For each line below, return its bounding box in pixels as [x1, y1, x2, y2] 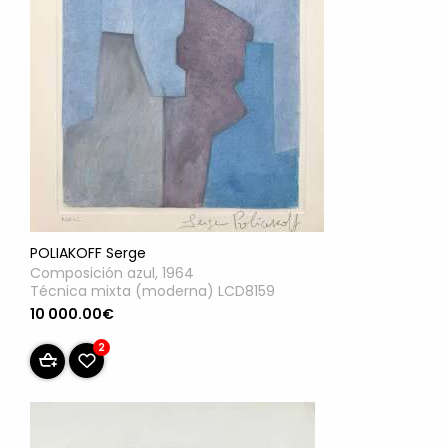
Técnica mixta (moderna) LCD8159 [30, 281, 275, 302]
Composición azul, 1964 [30, 263, 194, 284]
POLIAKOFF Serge [30, 243, 146, 264]
